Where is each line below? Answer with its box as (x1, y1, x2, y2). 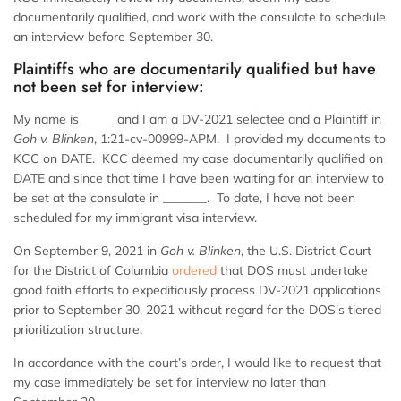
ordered (172, 262, 217, 279)
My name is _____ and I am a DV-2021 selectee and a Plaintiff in (13, 111, 381, 128)
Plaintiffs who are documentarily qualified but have (13, 57, 376, 81)
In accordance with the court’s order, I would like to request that (13, 354, 381, 371)
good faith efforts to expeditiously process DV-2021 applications (13, 282, 381, 299)
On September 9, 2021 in (13, 243, 160, 260)
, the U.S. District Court (241, 243, 371, 260)
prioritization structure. (13, 321, 142, 338)
